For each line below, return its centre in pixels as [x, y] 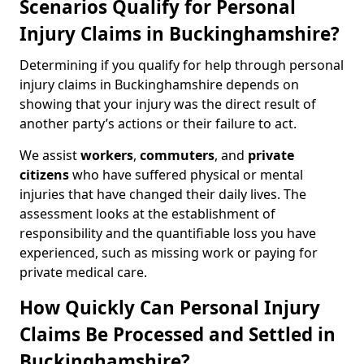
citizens [44, 175]
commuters [177, 155]
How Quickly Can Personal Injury [170, 308]
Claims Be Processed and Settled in [178, 334]
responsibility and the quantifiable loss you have [168, 233]
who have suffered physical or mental [186, 175]
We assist [50, 155]
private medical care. [83, 272]
